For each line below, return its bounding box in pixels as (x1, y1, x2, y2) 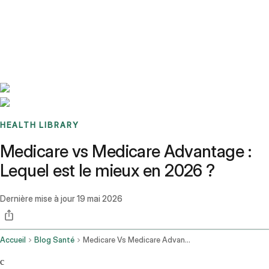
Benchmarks (14, 10, 62, 20)
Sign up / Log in (29, 24, 91, 35)
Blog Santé (34, 235, 74, 245)
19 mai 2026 (77, 193, 122, 204)
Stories (62, 10, 88, 20)
